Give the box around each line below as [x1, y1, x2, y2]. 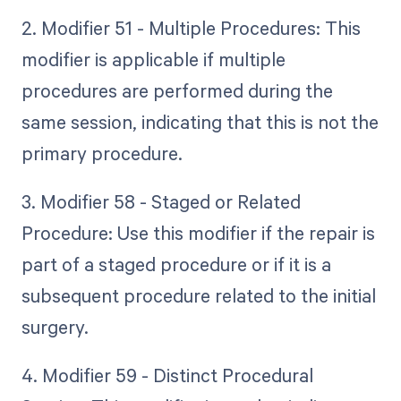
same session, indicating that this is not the [21, 108, 379, 134]
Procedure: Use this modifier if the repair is [21, 220, 375, 246]
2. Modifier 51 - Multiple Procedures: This [21, 14, 361, 40]
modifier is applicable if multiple [21, 46, 286, 72]
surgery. [21, 314, 89, 340]
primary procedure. [21, 140, 183, 166]
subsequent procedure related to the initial [21, 283, 376, 309]
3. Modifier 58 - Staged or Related [21, 189, 301, 215]
